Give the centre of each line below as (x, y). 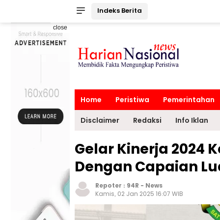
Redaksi (147, 120)
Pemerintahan (189, 100)
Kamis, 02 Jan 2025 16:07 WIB (139, 194)
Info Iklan (192, 120)
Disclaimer (100, 120)
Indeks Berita (120, 11)
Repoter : (111, 185)
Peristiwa (132, 100)
